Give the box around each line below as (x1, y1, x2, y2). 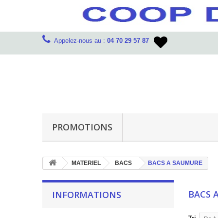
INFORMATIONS (52, 189, 121, 200)
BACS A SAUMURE (148, 160, 202, 166)
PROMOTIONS (52, 121, 112, 133)
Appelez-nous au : (54, 37, 107, 44)
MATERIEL (72, 160, 101, 166)
